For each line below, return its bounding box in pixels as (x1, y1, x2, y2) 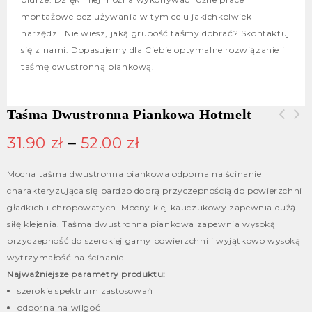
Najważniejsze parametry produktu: (7, 268, 166, 279)
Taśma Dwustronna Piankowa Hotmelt (7, 106, 252, 122)
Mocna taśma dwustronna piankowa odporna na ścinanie (7, 168, 262, 179)
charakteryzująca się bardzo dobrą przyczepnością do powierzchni (7, 185, 302, 196)
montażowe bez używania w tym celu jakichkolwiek (21, 10, 252, 22)
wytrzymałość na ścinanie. (7, 251, 126, 263)
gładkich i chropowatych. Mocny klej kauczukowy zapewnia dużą (7, 201, 297, 212)
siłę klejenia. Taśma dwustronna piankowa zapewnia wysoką (7, 218, 276, 229)
